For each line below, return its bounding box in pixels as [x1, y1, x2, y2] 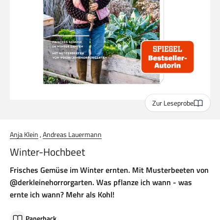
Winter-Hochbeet [10, 144, 85, 160]
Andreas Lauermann [43, 129, 102, 140]
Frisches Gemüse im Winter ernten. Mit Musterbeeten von [10, 164, 209, 176]
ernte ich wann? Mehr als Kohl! [10, 189, 114, 201]
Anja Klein [10, 129, 38, 140]
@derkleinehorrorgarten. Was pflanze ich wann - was [10, 176, 192, 189]
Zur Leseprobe [152, 97, 193, 108]
